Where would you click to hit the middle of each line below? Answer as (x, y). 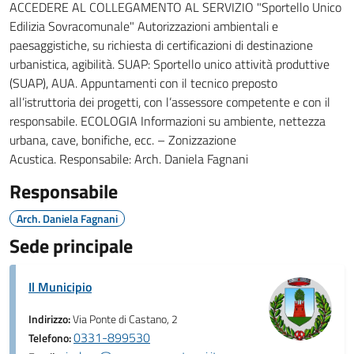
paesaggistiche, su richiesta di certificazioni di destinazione (161, 45)
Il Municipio (60, 287)
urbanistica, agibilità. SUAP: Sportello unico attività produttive (169, 64)
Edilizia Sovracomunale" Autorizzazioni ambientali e (144, 26)
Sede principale (71, 246)
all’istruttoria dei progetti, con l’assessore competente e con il (170, 102)
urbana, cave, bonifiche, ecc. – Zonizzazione (123, 140)
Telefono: (51, 338)
